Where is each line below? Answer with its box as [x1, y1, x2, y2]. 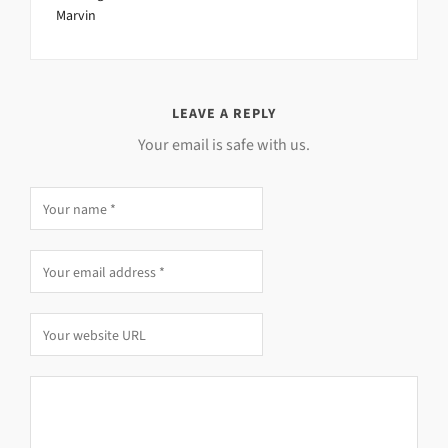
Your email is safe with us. [138, 134, 310, 156]
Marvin [56, 6, 96, 26]
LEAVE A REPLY [172, 104, 276, 124]
